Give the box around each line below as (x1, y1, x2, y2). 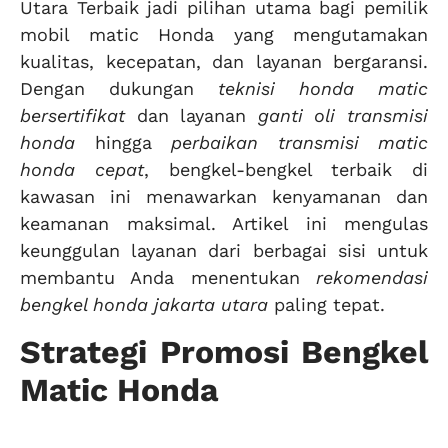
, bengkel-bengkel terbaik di (143, 159, 428, 181)
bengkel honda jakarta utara (20, 294, 268, 316)
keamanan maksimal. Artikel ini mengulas (20, 213, 428, 235)
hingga (75, 132, 171, 154)
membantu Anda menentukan (20, 267, 316, 289)
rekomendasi (316, 267, 428, 289)
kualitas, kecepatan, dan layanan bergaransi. (20, 51, 428, 73)
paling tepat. (268, 294, 385, 316)
